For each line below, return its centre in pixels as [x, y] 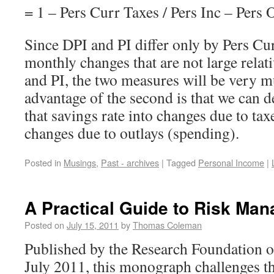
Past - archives [130, 163]
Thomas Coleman [167, 225]
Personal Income [231, 163]
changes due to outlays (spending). [132, 133]
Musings [80, 163]
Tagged [181, 163]
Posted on [44, 225]
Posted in [43, 163]
